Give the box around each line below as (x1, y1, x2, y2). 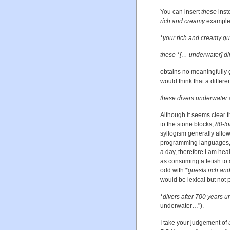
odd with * (160, 167, 188, 175)
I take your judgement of (160, 219, 228, 227)
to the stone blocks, (160, 121, 215, 128)
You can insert (160, 8, 201, 16)
